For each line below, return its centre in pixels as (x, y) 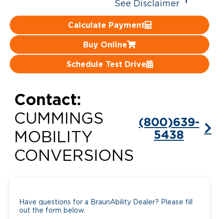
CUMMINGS (59, 119)
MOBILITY (53, 138)
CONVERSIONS (74, 156)
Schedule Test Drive (106, 64)
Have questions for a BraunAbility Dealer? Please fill (106, 203)
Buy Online (105, 45)
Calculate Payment (106, 25)
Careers (35, 17)
